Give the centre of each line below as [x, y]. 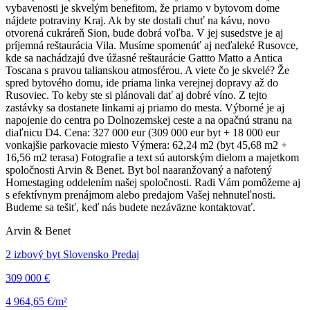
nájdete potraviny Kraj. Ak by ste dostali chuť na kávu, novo [138, 21]
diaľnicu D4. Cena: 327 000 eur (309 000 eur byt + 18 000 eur [143, 133]
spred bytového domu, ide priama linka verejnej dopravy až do [142, 83]
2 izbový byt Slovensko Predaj [72, 255]
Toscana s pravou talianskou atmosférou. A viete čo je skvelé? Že [147, 71]
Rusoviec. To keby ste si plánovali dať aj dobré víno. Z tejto [136, 95]
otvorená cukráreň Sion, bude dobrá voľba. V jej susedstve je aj [144, 33]
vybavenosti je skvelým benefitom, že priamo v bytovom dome [143, 8]
